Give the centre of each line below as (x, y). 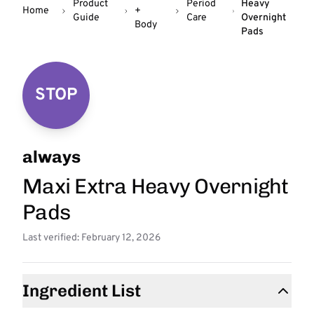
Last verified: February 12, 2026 (91, 238)
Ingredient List (82, 291)
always (52, 157)
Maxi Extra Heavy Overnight (156, 186)
